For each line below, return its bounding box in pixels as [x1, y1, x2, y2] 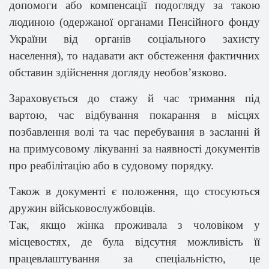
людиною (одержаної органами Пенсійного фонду [9, 16, 260, 28]
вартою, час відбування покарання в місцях [9, 109, 260, 121]
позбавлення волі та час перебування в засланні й [9, 125, 260, 138]
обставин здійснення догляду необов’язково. [9, 66, 227, 79]
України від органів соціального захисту [9, 32, 260, 45]
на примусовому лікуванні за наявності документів [9, 142, 260, 155]
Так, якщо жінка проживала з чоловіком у [9, 219, 260, 231]
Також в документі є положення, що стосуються [9, 185, 260, 198]
